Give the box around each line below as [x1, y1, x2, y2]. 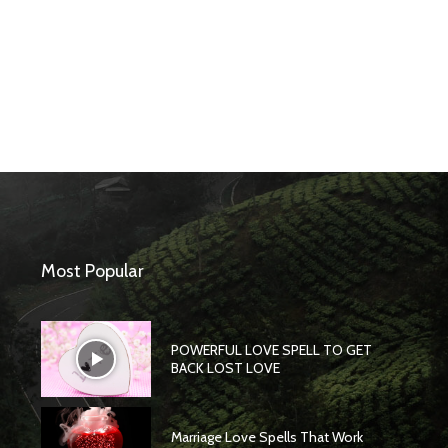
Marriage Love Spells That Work [170, 427, 363, 446]
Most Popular [41, 259, 145, 282]
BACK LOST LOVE [170, 359, 280, 378]
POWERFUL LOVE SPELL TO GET [170, 341, 372, 360]
